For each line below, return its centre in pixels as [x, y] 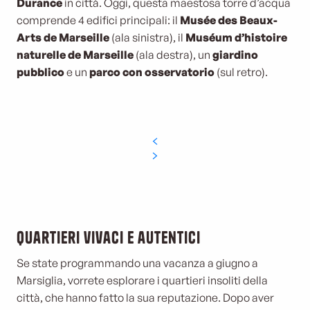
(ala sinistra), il [147, 37]
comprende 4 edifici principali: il [98, 20]
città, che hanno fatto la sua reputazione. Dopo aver [145, 298]
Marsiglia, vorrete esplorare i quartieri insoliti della [142, 280]
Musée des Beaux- [229, 20]
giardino [235, 55]
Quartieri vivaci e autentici [109, 237]
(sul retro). [241, 72]
